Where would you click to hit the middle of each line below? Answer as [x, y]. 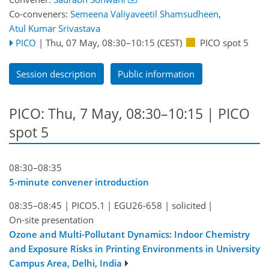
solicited [189, 205]
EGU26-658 [138, 205]
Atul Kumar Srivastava [55, 28]
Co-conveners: [40, 14]
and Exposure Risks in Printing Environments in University [134, 248]
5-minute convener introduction [79, 182]
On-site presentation [51, 219]
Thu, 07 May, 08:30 [86, 42]
